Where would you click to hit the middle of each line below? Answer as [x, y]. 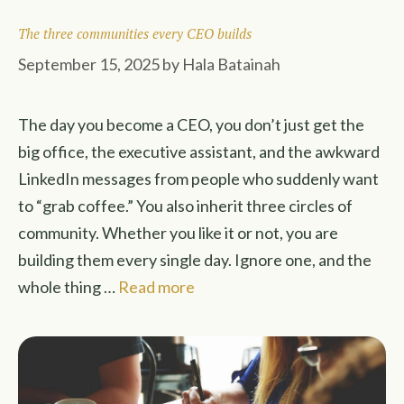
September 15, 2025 [89, 64]
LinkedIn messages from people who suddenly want [198, 179]
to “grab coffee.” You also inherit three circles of [185, 206]
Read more [156, 287]
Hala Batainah [231, 64]
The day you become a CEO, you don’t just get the [191, 124]
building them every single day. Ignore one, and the [195, 260]
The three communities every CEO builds [135, 33]
